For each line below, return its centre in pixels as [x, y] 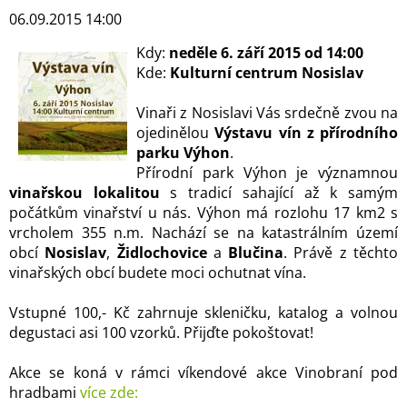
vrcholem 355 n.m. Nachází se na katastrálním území [203, 232]
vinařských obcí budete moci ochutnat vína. [158, 272]
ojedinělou [176, 132]
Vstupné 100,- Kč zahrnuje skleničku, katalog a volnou [203, 312]
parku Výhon [183, 152]
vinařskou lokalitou [90, 192]
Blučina [256, 252]
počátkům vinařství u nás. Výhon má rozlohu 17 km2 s [203, 212]
